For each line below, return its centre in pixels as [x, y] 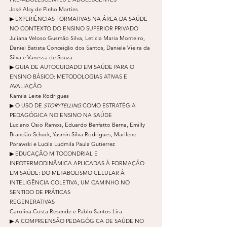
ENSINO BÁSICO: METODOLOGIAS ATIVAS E [68, 76]
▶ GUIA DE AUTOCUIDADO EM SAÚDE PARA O [72, 67]
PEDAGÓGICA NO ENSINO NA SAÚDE [62, 115]
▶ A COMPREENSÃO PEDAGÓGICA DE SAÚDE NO [77, 221]
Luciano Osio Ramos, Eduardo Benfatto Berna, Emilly [77, 124]
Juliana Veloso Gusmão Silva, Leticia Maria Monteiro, [77, 38]
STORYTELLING [63, 105]
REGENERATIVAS [32, 201]
